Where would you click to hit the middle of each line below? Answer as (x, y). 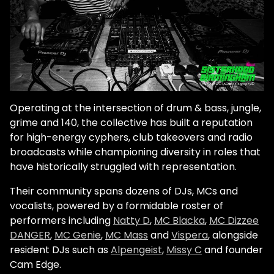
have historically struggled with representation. (123, 166)
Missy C (184, 250)
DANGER (30, 235)
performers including (61, 220)
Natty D (131, 220)
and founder (232, 250)
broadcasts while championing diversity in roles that (135, 152)
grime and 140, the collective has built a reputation (131, 122)
